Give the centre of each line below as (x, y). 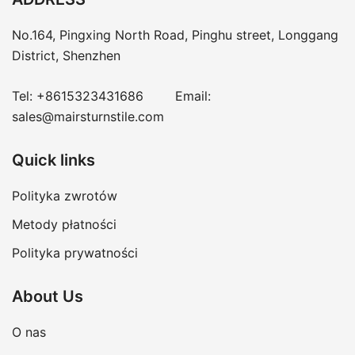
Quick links (53, 160)
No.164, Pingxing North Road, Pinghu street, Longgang (175, 35)
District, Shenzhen (66, 56)
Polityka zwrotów (65, 196)
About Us (48, 297)
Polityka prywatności (75, 253)
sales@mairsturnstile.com (88, 117)
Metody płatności (64, 225)
